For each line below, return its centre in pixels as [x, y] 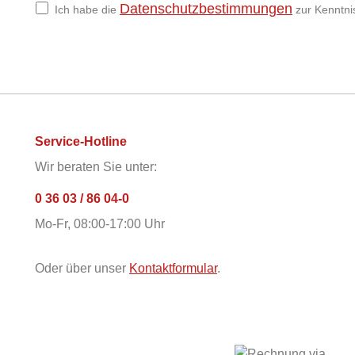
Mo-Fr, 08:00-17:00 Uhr [100, 224]
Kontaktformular [173, 268]
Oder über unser [82, 268]
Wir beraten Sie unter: [96, 167]
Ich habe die [87, 10]
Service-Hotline [81, 141]
